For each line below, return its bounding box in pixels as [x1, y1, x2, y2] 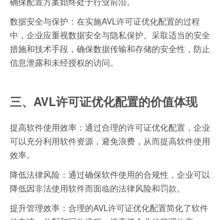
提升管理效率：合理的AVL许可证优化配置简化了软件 [10, 201, 208, 214]
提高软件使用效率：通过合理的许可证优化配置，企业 [10, 121, 210, 134]
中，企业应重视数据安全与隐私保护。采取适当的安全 [10, 28, 210, 41]
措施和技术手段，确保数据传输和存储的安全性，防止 [10, 42, 210, 55]
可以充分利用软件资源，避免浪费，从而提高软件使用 [10, 135, 210, 147]
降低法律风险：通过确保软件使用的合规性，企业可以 [10, 168, 210, 181]
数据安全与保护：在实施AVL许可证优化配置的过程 [10, 15, 200, 27]
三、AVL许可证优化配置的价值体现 [10, 93, 197, 110]
